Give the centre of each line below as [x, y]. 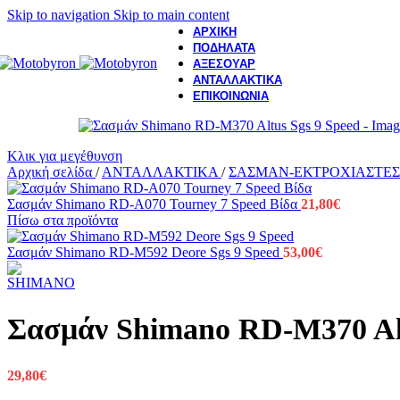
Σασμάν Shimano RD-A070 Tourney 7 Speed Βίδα [154, 204]
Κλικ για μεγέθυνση [65, 156]
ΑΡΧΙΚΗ [215, 31]
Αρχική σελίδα [51, 172]
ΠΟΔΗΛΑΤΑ [224, 47]
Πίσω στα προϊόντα [62, 220]
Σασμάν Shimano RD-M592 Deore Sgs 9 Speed [145, 252]
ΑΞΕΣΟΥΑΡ [224, 63]
